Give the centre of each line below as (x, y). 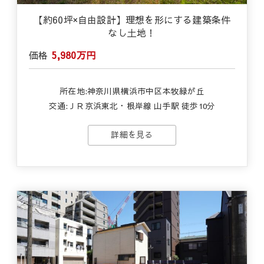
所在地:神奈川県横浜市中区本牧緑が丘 (132, 91)
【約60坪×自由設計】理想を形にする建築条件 (132, 19)
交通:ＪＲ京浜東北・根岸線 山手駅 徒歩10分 (132, 106)
